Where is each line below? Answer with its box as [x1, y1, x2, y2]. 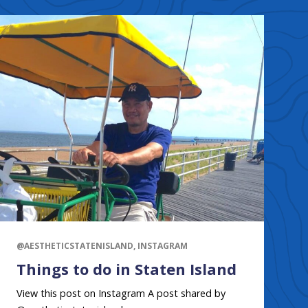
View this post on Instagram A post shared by [16, 286, 225, 300]
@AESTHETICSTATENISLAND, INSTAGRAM [16, 239, 188, 252]
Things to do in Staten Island [16, 258, 236, 279]
